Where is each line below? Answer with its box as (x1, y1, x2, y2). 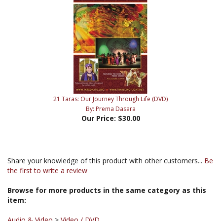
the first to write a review (7, 150, 87, 160)
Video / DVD (61, 199, 100, 209)
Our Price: (81, 98, 116, 108)
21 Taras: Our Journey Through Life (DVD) (53, 79, 168, 88)
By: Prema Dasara (85, 89, 136, 98)
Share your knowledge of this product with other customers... (7, 140, 204, 150)
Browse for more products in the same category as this (7, 170, 206, 180)
